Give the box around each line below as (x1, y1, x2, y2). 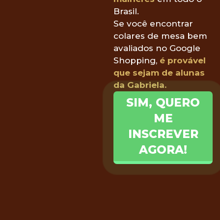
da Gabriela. (113, 80, 167, 90)
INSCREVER (128, 127, 198, 141)
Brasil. (113, 6, 139, 16)
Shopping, (113, 55, 160, 65)
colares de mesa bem (113, 30, 208, 41)
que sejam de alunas (113, 67, 205, 78)
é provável (160, 55, 206, 65)
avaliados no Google (113, 43, 201, 53)
